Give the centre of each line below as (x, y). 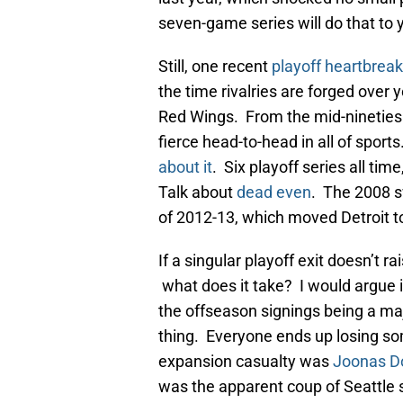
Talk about (197, 193)
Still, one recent (215, 67)
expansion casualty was (246, 362)
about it (185, 167)
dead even (274, 193)
